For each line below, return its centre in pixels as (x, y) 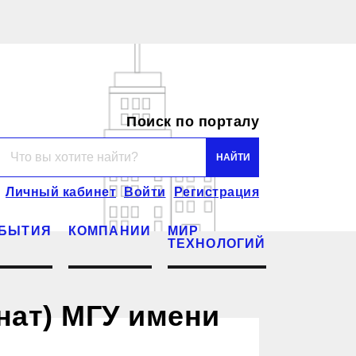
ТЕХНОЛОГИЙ (217, 243)
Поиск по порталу (193, 121)
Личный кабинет (61, 192)
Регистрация (216, 192)
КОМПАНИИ (110, 230)
